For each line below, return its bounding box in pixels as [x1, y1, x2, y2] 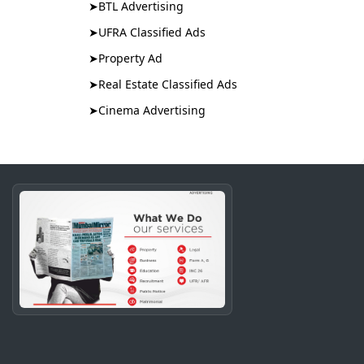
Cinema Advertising [98, 102, 206, 118]
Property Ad [98, 50, 162, 66]
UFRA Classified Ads [98, 24, 206, 40]
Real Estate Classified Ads [98, 76, 237, 92]
